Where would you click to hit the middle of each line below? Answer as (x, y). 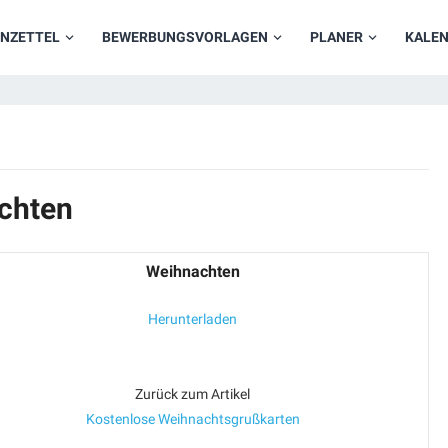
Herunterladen (192, 319)
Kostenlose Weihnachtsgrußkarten (192, 419)
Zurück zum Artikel (192, 394)
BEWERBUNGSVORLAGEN (185, 37)
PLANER (336, 37)
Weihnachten (192, 271)
